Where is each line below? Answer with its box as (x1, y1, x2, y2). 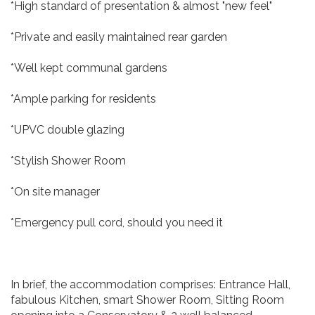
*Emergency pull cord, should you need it (11, 216, 223, 229)
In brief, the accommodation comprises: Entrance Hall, (11, 278, 290, 291)
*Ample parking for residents (11, 92, 156, 105)
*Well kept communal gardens (11, 61, 170, 75)
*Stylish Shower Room (11, 154, 126, 167)
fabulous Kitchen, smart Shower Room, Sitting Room (11, 293, 284, 307)
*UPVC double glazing (11, 123, 124, 136)
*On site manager (11, 185, 100, 198)
